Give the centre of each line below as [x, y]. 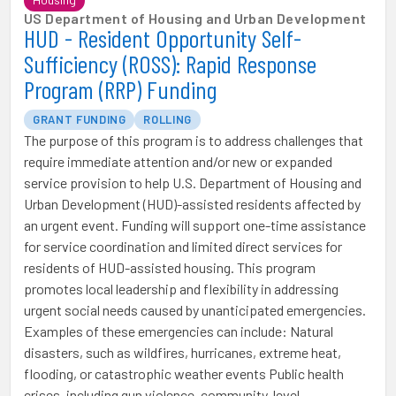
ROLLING [168, 119]
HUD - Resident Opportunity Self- [163, 38]
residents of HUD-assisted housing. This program [170, 267]
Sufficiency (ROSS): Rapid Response [170, 64]
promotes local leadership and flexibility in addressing [181, 289]
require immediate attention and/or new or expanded [178, 161]
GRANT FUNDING [80, 119]
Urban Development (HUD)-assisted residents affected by [192, 204]
